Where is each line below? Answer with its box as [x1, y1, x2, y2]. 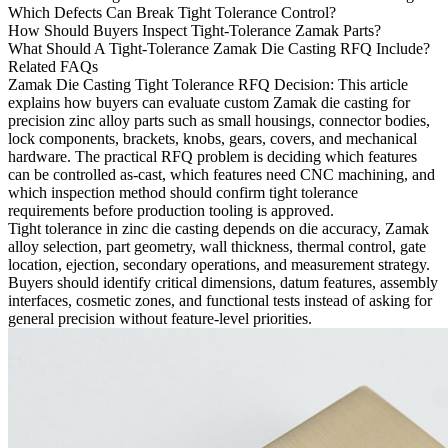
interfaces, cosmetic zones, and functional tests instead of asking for [8, 291, 432, 309]
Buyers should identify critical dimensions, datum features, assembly [8, 273, 438, 291]
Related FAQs [8, 57, 98, 75]
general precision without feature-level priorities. [8, 309, 312, 327]
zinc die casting [122, 219, 219, 237]
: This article [330, 75, 408, 93]
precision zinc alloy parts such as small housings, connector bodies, [8, 111, 430, 129]
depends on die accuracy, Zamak [219, 219, 429, 237]
